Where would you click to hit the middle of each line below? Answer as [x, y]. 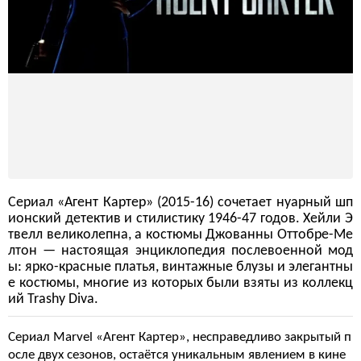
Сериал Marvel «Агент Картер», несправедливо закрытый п [180, 337]
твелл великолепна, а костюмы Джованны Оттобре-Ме [180, 235]
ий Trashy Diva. [53, 299]
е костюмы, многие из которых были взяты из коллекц [180, 283]
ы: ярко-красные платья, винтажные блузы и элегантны [180, 267]
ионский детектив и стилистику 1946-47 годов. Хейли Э [180, 219]
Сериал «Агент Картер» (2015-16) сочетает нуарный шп [180, 203]
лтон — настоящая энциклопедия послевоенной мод [180, 251]
